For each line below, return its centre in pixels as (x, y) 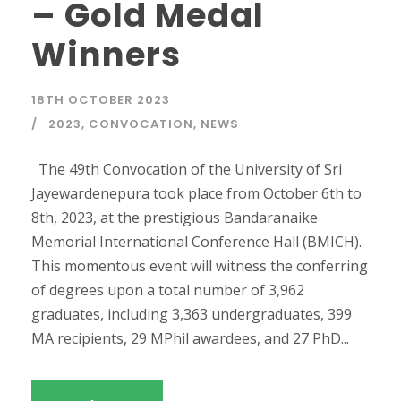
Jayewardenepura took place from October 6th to (196, 194)
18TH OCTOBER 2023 (101, 100)
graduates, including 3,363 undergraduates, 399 (192, 315)
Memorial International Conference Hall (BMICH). (196, 242)
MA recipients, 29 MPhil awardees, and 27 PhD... (190, 339)
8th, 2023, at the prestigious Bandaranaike (175, 218)
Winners (106, 55)
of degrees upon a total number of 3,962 (168, 290)
